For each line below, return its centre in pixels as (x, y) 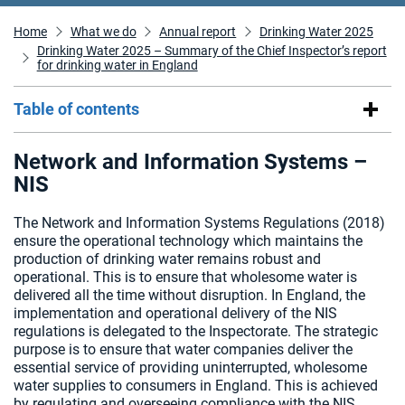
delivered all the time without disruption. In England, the (189, 295)
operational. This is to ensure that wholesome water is (185, 277)
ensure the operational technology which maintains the (188, 241)
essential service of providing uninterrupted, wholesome (190, 367)
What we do (103, 32)
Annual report (198, 32)
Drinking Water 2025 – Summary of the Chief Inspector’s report (212, 51)
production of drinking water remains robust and (167, 259)
